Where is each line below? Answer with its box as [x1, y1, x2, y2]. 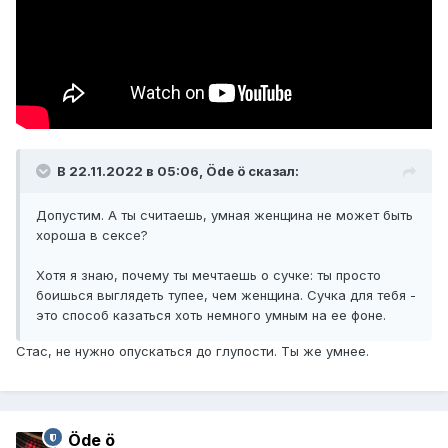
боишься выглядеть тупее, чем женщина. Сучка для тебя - [36, 287, 416, 304]
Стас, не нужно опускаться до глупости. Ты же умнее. [16, 343, 369, 360]
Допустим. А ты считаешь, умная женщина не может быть [36, 207, 413, 224]
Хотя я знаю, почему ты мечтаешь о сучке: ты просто [36, 267, 381, 284]
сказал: [245, 163, 299, 180]
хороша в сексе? [36, 227, 148, 244]
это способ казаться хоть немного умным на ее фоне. [36, 307, 386, 324]
